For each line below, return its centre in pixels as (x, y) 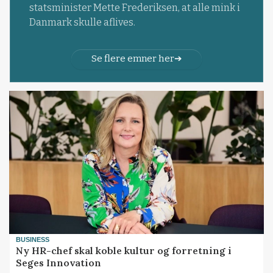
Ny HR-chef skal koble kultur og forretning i (124, 250)
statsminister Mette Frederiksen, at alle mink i (134, 8)
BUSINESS (33, 239)
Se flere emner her (133, 59)
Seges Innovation (59, 262)
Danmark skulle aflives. (82, 23)
